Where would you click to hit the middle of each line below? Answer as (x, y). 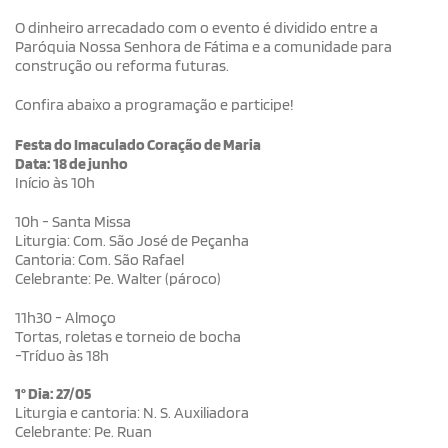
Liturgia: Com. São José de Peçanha (132, 240)
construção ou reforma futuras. (122, 65)
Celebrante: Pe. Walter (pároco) (118, 278)
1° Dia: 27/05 (53, 393)
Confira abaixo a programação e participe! (154, 104)
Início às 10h (55, 182)
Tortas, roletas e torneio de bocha (128, 336)
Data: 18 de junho (71, 163)
